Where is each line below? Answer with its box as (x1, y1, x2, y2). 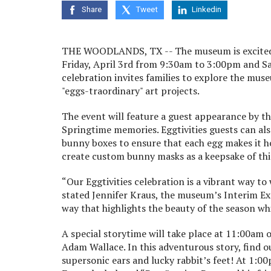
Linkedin (192, 5, 221, 15)
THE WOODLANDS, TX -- (62, 44, 175, 57)
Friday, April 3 (62, 57, 123, 71)
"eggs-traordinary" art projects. (62, 83, 200, 97)
